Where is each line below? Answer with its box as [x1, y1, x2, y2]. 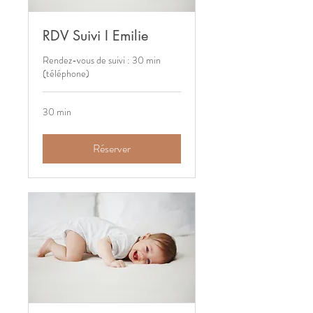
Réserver [93, 140, 131, 157]
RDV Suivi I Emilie [43, 27, 148, 45]
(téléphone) [43, 66, 89, 81]
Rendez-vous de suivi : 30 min [43, 53, 161, 68]
